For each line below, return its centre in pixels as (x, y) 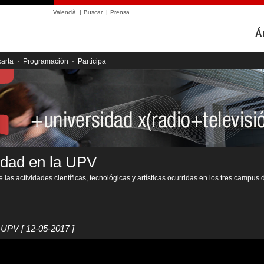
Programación (46, 61)
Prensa (120, 12)
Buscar (93, 12)
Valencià (65, 12)
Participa (92, 61)
